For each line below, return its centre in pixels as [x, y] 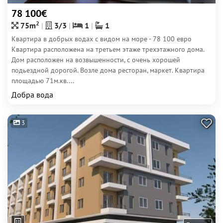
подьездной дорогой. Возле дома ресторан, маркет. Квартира [108, 70]
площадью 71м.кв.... [43, 81]
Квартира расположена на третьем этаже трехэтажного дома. [108, 49]
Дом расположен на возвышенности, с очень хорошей [96, 60]
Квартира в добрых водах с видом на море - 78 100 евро [102, 39]
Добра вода [32, 95]
